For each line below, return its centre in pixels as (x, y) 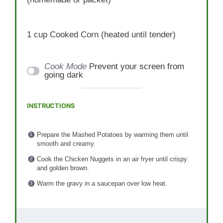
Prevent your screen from (137, 67)
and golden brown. (63, 168)
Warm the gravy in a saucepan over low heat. (102, 184)
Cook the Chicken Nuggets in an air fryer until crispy (112, 159)
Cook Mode (66, 67)
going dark (64, 75)
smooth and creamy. (66, 144)
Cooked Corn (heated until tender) (112, 35)
